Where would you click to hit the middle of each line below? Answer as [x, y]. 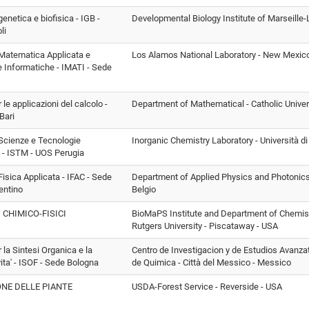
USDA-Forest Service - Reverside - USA [207, 286]
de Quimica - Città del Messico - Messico [211, 262]
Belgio [144, 189]
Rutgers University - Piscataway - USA [205, 226]
